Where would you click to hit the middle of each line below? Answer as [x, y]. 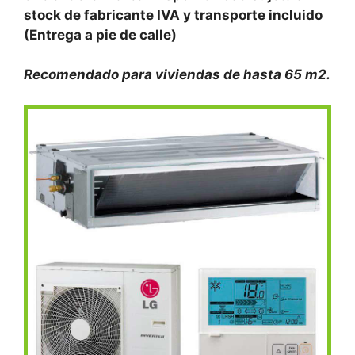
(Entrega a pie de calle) [100, 34]
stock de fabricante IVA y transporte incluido [173, 15]
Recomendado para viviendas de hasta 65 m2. [177, 75]
